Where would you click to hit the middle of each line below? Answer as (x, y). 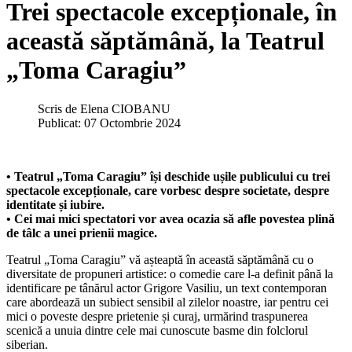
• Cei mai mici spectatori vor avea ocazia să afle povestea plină (170, 218)
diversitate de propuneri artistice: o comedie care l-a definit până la (170, 273)
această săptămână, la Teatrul (165, 41)
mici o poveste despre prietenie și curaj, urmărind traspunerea (157, 316)
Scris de (59, 108)
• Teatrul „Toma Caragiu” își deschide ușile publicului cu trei (168, 176)
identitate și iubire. (55, 204)
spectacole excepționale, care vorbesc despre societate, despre (168, 190)
